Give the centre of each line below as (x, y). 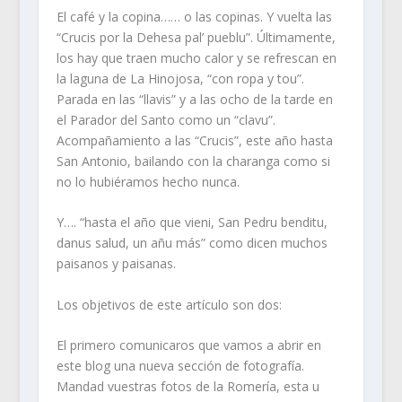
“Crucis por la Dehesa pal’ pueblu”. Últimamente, (196, 37)
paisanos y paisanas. (116, 264)
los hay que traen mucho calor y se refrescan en (196, 57)
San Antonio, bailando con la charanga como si (193, 161)
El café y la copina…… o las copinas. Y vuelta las (194, 16)
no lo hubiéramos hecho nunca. (148, 181)
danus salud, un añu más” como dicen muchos (192, 243)
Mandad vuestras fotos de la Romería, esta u (188, 387)
